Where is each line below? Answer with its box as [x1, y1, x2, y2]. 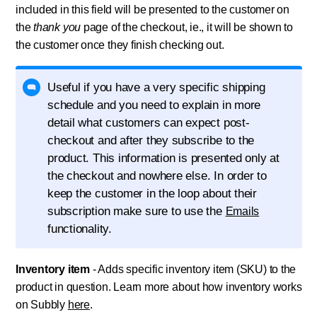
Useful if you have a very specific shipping [47, 81, 265, 95]
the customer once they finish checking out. [16, 39, 224, 52]
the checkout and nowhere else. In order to [47, 169, 267, 183]
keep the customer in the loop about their [47, 187, 257, 201]
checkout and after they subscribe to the [47, 134, 255, 148]
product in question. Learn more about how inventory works [16, 281, 302, 294]
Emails [225, 205, 260, 218]
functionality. [47, 222, 112, 236]
